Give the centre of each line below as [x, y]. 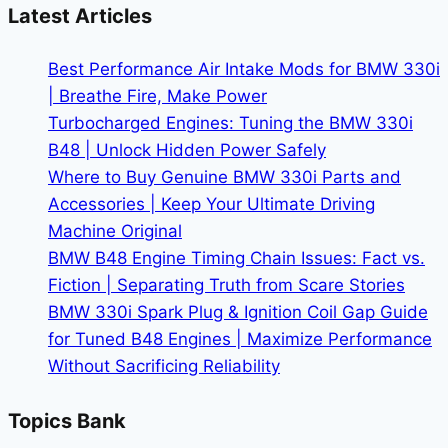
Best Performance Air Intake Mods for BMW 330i [244, 69]
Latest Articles [80, 15]
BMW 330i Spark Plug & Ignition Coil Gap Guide [238, 312]
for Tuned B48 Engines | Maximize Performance [240, 339]
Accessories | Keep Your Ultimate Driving [211, 204]
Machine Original [115, 231]
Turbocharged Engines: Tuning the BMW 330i [230, 123]
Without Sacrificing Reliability [164, 366]
